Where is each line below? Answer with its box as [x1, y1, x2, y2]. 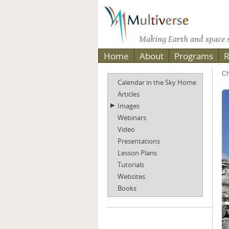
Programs [174, 50, 213, 62]
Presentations [118, 136, 160, 146]
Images [118, 101, 140, 110]
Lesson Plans [118, 148, 157, 157]
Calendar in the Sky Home [118, 78, 196, 87]
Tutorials [118, 160, 144, 169]
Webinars [118, 113, 146, 122]
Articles [118, 89, 140, 99]
